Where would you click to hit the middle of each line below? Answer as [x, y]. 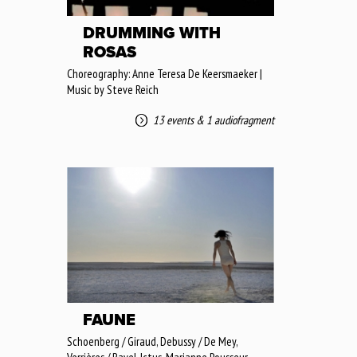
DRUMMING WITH [152, 33]
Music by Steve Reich [113, 89]
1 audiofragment [240, 120]
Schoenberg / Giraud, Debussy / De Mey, [152, 341]
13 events [173, 120]
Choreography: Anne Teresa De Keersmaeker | [165, 73]
